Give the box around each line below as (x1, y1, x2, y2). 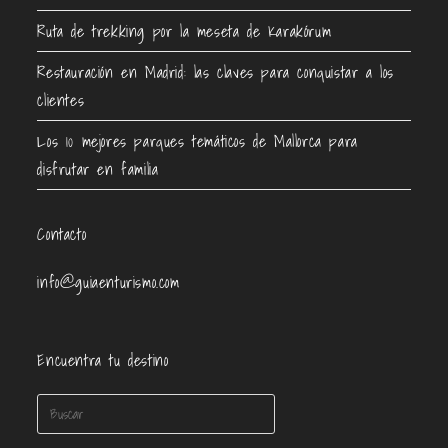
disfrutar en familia (37, 156, 159, 183)
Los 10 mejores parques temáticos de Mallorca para (37, 128, 358, 155)
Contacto (37, 221, 87, 248)
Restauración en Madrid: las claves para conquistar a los (37, 59, 395, 86)
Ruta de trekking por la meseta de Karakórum (37, 18, 332, 45)
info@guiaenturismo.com (37, 269, 180, 296)
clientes (37, 87, 85, 114)
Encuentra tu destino (37, 347, 169, 374)
